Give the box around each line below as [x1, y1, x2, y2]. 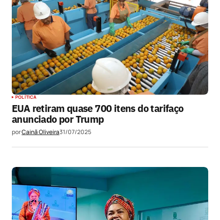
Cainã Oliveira [22, 127, 59, 136]
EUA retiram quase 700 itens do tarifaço [12, 101, 184, 115]
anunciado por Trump [12, 112, 104, 126]
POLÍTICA [15, 93, 37, 100]
